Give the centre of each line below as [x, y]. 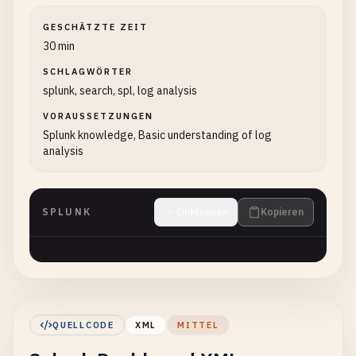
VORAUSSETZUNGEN [98, 116]
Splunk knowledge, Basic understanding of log [157, 135]
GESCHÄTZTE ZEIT [95, 27]
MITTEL [198, 325]
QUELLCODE [83, 325]
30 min [59, 46]
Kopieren [282, 212]
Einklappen [202, 212]
